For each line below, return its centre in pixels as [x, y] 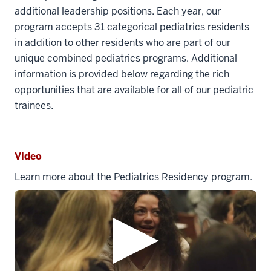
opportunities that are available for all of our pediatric [134, 90]
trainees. [34, 106]
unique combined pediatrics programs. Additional [126, 59]
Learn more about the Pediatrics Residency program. [133, 177]
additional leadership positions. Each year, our [118, 11]
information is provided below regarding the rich [122, 74]
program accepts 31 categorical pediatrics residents [132, 27]
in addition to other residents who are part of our [122, 43]
